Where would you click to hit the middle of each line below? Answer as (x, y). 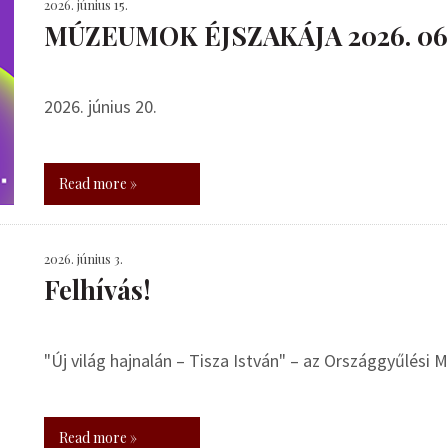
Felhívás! (97, 289)
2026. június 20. (100, 106)
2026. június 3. (83, 258)
